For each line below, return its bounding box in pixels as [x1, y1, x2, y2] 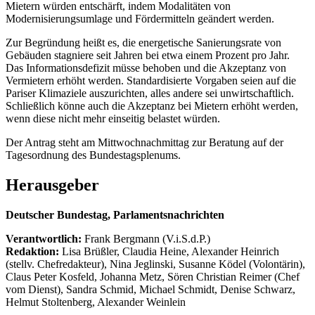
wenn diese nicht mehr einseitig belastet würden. [6, 112, 220, 124]
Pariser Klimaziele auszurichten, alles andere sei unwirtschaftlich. [6, 86, 294, 99]
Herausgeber [6, 175, 99, 194]
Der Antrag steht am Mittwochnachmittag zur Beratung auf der [6, 136, 283, 148]
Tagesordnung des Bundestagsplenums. [6, 148, 181, 161]
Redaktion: [6, 245, 62, 257]
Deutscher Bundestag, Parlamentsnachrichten [6, 208, 224, 221]
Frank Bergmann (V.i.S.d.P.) [84, 232, 210, 245]
